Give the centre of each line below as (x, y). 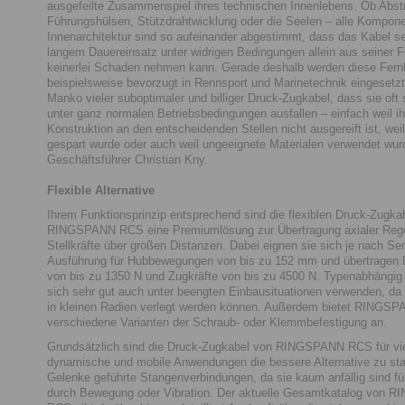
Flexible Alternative (101, 190)
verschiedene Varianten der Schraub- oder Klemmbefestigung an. (217, 322)
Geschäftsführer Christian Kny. (127, 159)
